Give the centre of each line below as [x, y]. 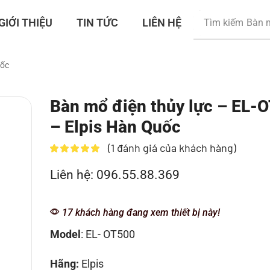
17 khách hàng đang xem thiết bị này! [140, 212]
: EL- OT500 [108, 234]
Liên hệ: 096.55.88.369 [115, 174]
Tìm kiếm [223, 22]
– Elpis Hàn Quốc [115, 127]
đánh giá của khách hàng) [175, 147]
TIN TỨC [97, 22]
